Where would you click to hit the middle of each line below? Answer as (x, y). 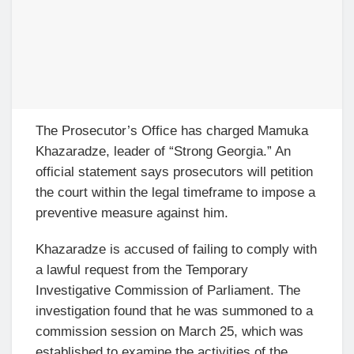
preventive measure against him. (132, 213)
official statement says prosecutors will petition (174, 171)
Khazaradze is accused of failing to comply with (176, 249)
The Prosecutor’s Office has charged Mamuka (172, 130)
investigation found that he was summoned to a (174, 311)
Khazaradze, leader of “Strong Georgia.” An (163, 151)
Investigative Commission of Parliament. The (168, 290)
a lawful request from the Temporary (142, 269)
